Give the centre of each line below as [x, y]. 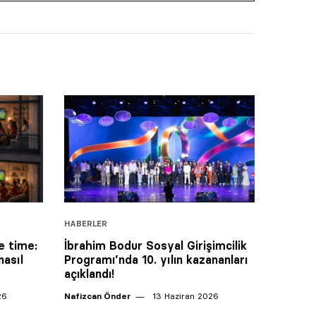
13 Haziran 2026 [184, 296]
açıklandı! [89, 273]
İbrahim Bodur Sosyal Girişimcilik [156, 245]
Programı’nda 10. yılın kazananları [156, 259]
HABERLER [86, 223]
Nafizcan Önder [97, 296]
